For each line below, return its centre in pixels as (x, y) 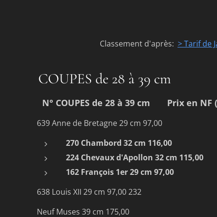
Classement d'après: (138, 43)
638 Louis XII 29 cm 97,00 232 (89, 192)
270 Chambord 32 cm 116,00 (119, 143)
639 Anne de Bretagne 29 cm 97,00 (100, 123)
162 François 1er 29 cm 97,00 (120, 172)
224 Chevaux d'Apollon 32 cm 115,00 (135, 157)
